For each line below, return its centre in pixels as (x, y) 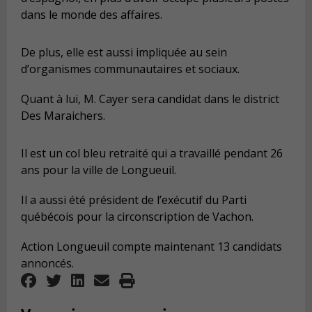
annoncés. (47, 264)
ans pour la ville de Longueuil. (99, 170)
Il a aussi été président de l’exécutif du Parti (134, 200)
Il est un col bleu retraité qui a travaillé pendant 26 (152, 154)
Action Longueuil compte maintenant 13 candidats (151, 247)
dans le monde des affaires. (92, 15)
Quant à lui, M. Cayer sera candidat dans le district (150, 99)
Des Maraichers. (63, 116)
